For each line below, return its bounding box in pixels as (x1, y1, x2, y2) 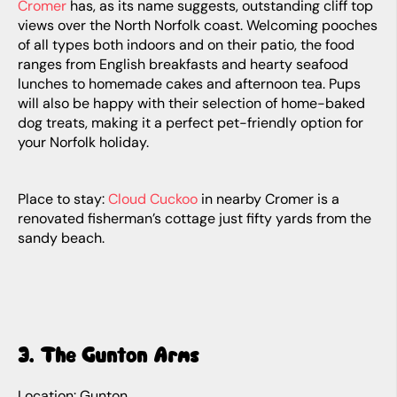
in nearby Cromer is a (198, 190, 339, 208)
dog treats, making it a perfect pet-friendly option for (18, 113, 363, 132)
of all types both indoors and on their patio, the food (18, 35, 354, 54)
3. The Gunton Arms (34, 341, 198, 368)
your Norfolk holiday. (18, 133, 149, 152)
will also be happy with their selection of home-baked (18, 94, 365, 113)
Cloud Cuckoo (108, 190, 198, 208)
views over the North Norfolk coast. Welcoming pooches (18, 16, 378, 35)
